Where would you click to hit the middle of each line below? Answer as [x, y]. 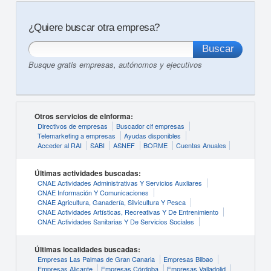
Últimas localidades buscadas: [87, 249]
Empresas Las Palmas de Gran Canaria [96, 259]
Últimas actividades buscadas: [87, 173]
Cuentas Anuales [201, 145]
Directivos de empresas [72, 126]
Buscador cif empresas [150, 126]
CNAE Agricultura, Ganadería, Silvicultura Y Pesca [111, 202]
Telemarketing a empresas [76, 135]
